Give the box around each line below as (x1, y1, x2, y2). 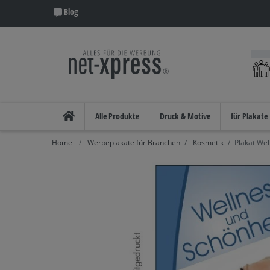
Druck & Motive (160, 110, 210, 122)
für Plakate (231, 110, 268, 122)
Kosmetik (191, 137, 224, 148)
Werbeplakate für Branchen (86, 137, 180, 148)
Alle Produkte (95, 110, 139, 122)
